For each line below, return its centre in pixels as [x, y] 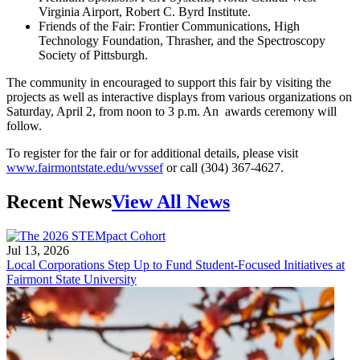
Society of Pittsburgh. [93, 55]
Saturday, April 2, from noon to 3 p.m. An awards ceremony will [172, 111]
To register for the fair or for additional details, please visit [152, 153]
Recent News [59, 201]
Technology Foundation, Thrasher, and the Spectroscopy [182, 40]
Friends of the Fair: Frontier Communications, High [169, 26]
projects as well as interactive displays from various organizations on [179, 96]
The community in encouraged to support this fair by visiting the [169, 82]
